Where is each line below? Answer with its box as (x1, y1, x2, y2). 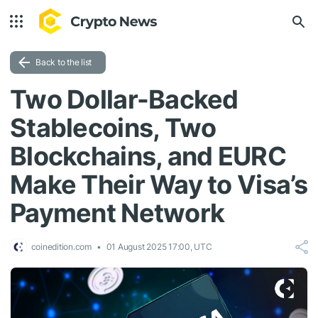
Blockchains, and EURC (10, 141, 286, 172)
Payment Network (10, 197, 225, 229)
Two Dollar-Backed (10, 84, 238, 115)
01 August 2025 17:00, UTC (106, 241, 212, 252)
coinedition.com (27, 241, 92, 252)
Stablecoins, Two (10, 112, 216, 143)
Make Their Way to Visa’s (10, 169, 308, 200)
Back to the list (35, 57, 92, 67)
